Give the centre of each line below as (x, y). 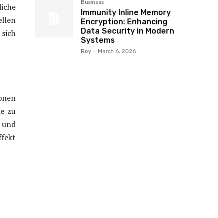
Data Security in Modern (127, 31)
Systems (98, 40)
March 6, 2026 (117, 51)
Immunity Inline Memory (126, 12)
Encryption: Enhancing (124, 22)
